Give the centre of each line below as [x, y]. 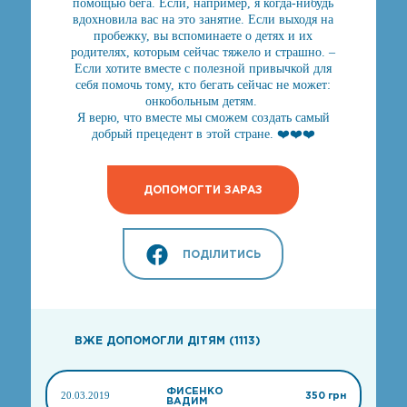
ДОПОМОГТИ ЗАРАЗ [203, 189]
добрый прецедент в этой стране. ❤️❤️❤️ [203, 134]
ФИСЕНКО [195, 390]
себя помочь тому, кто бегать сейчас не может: [203, 85]
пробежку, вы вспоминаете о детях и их [203, 36]
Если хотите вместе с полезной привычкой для [203, 69]
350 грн [325, 395]
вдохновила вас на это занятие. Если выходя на [203, 20]
